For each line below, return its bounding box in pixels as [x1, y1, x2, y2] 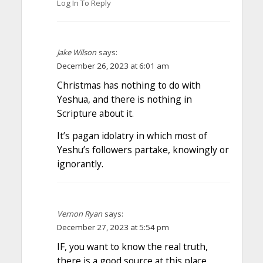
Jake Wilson [56, 47, 96, 58]
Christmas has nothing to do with [56, 79, 201, 92]
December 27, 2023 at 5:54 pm [56, 221, 169, 232]
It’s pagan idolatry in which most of [56, 129, 207, 142]
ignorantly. [56, 157, 103, 170]
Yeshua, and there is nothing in [56, 93, 192, 106]
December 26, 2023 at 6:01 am [56, 60, 169, 72]
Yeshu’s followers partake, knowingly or [56, 143, 229, 156]
